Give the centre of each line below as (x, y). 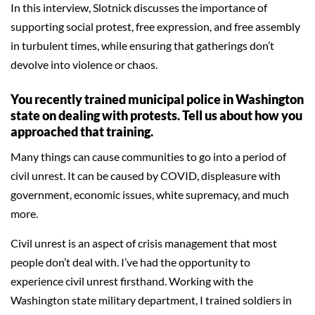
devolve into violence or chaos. (84, 64)
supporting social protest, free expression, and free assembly (155, 26)
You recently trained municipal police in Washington (157, 99)
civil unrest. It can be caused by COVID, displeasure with (146, 175)
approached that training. (82, 131)
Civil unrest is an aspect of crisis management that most (144, 243)
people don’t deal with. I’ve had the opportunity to (130, 262)
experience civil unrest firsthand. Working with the (132, 281)
